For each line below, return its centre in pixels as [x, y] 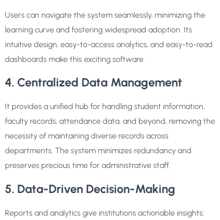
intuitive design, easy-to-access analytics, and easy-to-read [109, 45]
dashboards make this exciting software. [75, 59]
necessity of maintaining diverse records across [87, 136]
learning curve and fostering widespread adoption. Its [98, 30]
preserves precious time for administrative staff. [88, 165]
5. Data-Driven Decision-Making [90, 189]
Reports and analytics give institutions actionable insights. [105, 213]
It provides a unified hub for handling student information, [105, 107]
